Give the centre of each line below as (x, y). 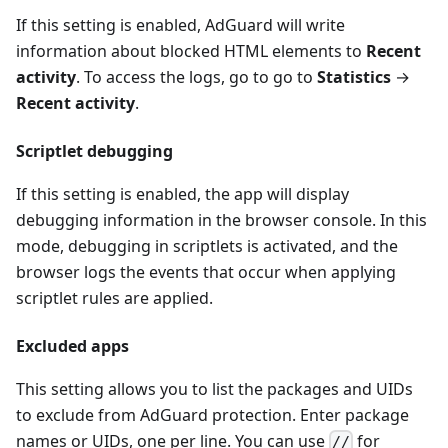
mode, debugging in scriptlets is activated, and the (207, 246)
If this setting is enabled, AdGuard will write (180, 25)
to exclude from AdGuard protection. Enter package (212, 415)
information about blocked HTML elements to (191, 51)
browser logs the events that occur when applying (206, 272)
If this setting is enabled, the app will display (182, 194)
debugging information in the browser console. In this (221, 220)
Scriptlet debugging (94, 151)
